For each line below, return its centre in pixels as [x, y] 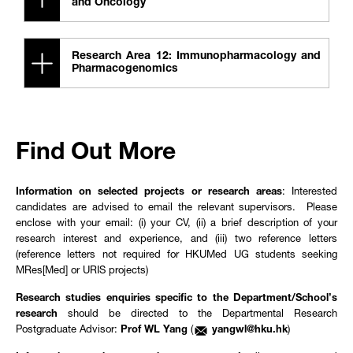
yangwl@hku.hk [250, 331]
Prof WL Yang [154, 331]
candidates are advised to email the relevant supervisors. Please [176, 208]
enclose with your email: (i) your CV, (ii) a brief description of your [176, 224]
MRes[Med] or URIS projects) [82, 271]
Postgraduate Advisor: [68, 331]
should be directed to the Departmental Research [203, 315]
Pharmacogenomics [125, 69]
